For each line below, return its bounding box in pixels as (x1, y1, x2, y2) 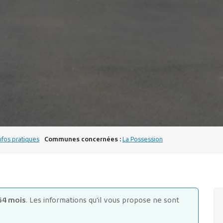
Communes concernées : (44, 135, 121, 144)
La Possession (122, 135, 163, 144)
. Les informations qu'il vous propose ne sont (26, 196, 179, 206)
